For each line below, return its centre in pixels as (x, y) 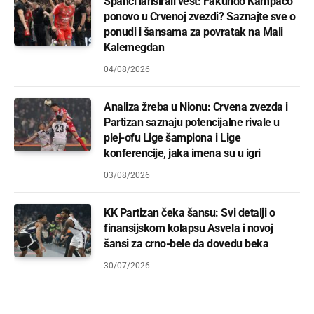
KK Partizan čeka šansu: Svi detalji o (190, 213)
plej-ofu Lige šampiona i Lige (172, 138)
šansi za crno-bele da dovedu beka (186, 244)
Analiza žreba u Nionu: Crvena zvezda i (196, 107)
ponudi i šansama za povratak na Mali (193, 32)
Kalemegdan (134, 47)
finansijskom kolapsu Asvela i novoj (189, 228)
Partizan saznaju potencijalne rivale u (192, 122)
